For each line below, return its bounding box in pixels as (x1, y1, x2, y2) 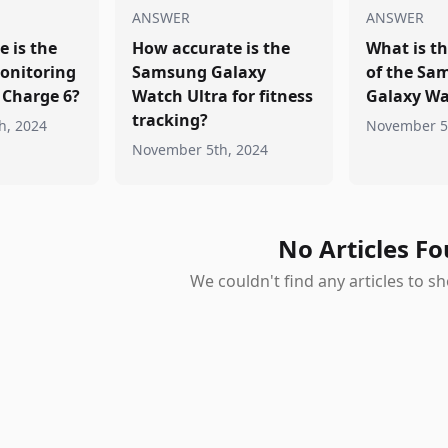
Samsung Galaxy (132, 61, 267, 83)
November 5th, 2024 (132, 140, 269, 159)
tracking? (132, 109, 209, 131)
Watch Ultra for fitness (132, 85, 314, 107)
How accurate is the (132, 37, 291, 59)
